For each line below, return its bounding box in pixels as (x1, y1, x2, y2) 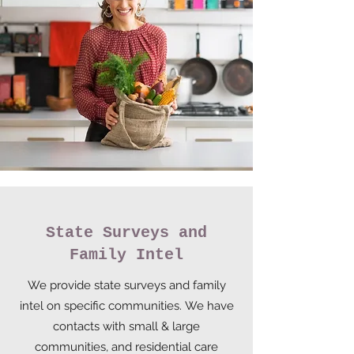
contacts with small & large (53, 319, 200, 333)
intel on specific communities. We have (19, 299, 234, 313)
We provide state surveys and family (27, 278, 226, 292)
